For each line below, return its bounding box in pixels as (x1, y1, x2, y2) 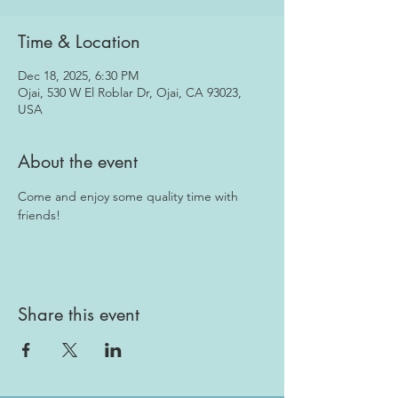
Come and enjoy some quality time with (18, 188, 242, 204)
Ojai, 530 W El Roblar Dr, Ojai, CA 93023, (18, 84, 242, 100)
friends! (18, 207, 60, 223)
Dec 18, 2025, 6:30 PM (18, 68, 139, 84)
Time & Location (18, 30, 140, 53)
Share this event (18, 303, 139, 326)
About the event (18, 150, 138, 173)
